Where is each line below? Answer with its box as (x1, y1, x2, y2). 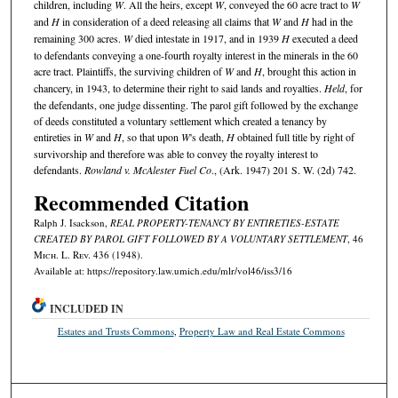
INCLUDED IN (50, 300, 124, 316)
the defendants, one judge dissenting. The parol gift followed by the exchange (33, 98, 358, 113)
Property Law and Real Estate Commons (179, 323, 345, 338)
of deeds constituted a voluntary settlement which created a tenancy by (33, 114, 327, 129)
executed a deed (289, 31, 358, 46)
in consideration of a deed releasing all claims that (59, 14, 272, 29)
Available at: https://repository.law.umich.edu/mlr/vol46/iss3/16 (33, 263, 292, 277)
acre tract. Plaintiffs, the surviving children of (33, 64, 225, 79)
